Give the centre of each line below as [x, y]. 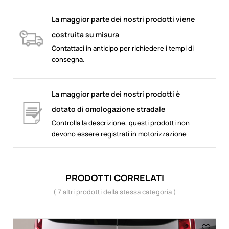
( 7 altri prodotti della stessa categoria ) [114, 191]
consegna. [68, 59]
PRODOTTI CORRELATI [114, 178]
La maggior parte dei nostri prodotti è [116, 94]
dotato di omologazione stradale [108, 109]
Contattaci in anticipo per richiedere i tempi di [123, 48]
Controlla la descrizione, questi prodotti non [121, 122]
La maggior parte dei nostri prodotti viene [123, 19]
